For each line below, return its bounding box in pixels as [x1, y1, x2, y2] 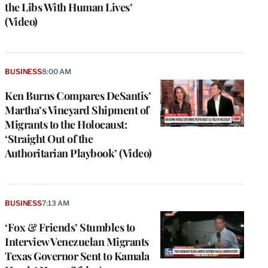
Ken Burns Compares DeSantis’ [5, 89, 151, 103]
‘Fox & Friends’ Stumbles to [5, 220, 135, 235]
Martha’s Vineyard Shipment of [5, 103, 149, 118]
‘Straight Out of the [5, 132, 93, 147]
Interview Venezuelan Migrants [5, 234, 149, 249]
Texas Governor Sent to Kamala [5, 249, 150, 264]
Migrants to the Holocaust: [5, 117, 127, 132]
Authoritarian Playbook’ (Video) [5, 146, 152, 161]
